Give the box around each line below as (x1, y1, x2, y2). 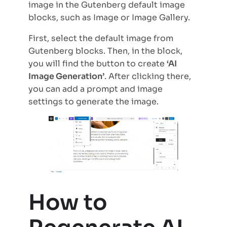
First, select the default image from (28, 32, 173, 44)
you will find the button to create (28, 58, 167, 69)
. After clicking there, (104, 70, 191, 82)
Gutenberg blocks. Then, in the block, (28, 45, 182, 56)
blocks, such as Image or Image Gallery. (28, 12, 192, 23)
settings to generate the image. (28, 96, 159, 107)
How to (28, 189, 107, 216)
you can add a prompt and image (28, 83, 163, 94)
